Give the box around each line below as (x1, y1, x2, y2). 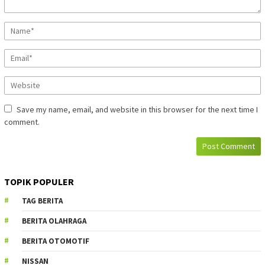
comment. (4, 117, 40, 128)
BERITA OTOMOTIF (22, 236, 89, 247)
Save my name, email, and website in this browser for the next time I (17, 104, 258, 115)
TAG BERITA (22, 196, 63, 206)
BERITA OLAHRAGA (22, 216, 86, 227)
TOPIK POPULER (4, 176, 74, 188)
